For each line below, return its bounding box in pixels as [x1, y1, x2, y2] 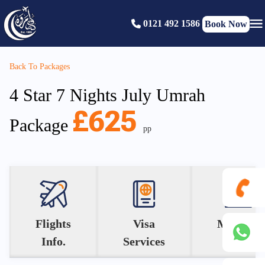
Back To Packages [9, 62, 70, 71]
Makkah [217, 217, 260, 230]
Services [123, 235, 165, 248]
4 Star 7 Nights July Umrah [9, 85, 205, 105]
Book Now [205, 18, 247, 29]
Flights [35, 217, 71, 230]
